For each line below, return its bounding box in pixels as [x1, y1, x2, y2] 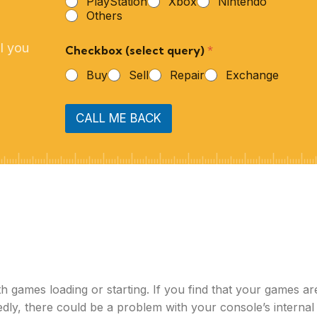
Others [86, 8, 123, 23]
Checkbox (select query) [65, 42, 208, 57]
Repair [170, 67, 205, 82]
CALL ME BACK [76, 111, 162, 126]
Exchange [226, 67, 279, 82]
